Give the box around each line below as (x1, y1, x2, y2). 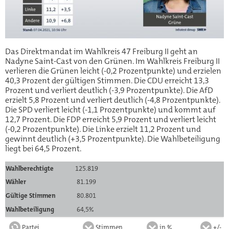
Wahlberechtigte (6, 164, 54, 173)
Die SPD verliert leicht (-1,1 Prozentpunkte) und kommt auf (5, 104, 216, 115)
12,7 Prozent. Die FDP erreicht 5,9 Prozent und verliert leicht (5, 113, 216, 125)
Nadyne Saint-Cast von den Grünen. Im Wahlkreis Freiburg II (5, 55, 220, 66)
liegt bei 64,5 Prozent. (5, 143, 81, 154)
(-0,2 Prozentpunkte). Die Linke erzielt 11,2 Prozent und (5, 123, 201, 134)
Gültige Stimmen (6, 191, 56, 200)
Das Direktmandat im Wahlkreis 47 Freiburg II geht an (5, 45, 198, 57)
